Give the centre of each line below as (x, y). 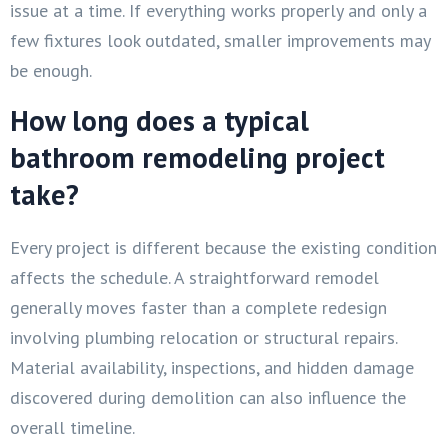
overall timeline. (72, 427)
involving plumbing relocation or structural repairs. (203, 337)
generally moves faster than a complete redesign (198, 307)
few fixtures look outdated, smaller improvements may (220, 40)
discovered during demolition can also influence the (208, 397)
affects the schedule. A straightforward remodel (194, 277)
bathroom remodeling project (197, 157)
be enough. (51, 70)
